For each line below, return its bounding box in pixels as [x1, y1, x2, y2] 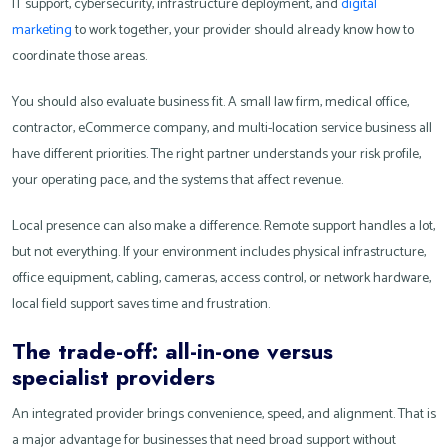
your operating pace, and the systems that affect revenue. [12, 169, 343, 193]
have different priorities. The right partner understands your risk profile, [12, 143, 421, 167]
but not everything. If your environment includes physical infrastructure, [12, 241, 426, 265]
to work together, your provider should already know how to [72, 19, 414, 43]
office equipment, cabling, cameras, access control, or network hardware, [12, 267, 431, 291]
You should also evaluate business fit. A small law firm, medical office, [12, 91, 409, 115]
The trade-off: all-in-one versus [12, 335, 333, 368]
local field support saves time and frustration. [12, 293, 270, 317]
